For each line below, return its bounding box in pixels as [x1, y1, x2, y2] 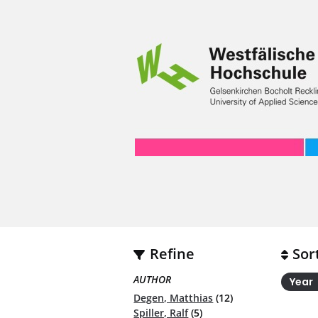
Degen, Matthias [133, 291, 214, 305]
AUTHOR [133, 272, 172, 286]
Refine [149, 244, 194, 264]
